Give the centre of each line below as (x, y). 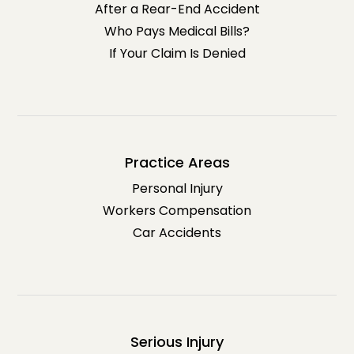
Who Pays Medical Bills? (177, 31)
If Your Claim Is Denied (177, 53)
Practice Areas (177, 162)
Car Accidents (177, 232)
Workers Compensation (177, 210)
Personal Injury (177, 188)
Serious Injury (177, 341)
